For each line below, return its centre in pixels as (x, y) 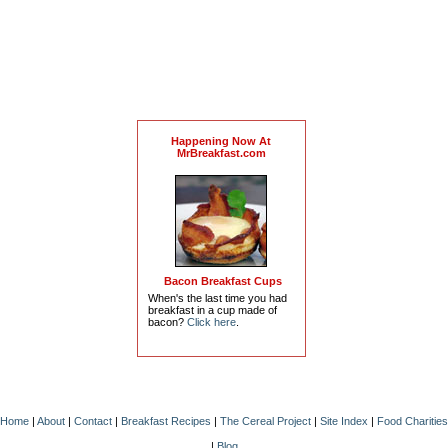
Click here (211, 322)
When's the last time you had (217, 298)
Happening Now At (221, 141)
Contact (93, 421)
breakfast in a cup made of (212, 310)
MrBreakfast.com (221, 153)
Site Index (344, 421)
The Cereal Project (265, 421)
